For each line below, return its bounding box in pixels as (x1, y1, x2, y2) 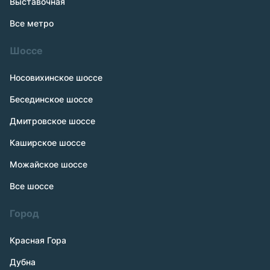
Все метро (10, 18, 54, 28)
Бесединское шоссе (10, 94, 93, 104)
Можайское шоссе (10, 159, 87, 169)
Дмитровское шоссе (10, 116, 95, 126)
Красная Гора (10, 235, 66, 245)
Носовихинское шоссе (10, 72, 102, 83)
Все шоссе (10, 181, 54, 191)
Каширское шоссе (10, 137, 86, 148)
